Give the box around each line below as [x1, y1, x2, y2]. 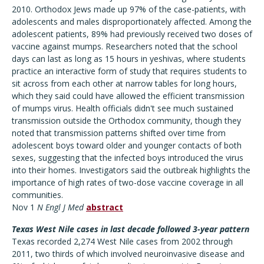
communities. [12, 189, 63, 200]
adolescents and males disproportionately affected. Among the [12, 16, 252, 27]
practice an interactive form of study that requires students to [12, 65, 247, 77]
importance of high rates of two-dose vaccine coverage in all [12, 177, 243, 188]
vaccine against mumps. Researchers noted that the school [12, 41, 237, 52]
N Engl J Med [37, 202, 84, 213]
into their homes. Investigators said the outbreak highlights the [12, 164, 250, 176]
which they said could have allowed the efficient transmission [12, 90, 245, 101]
